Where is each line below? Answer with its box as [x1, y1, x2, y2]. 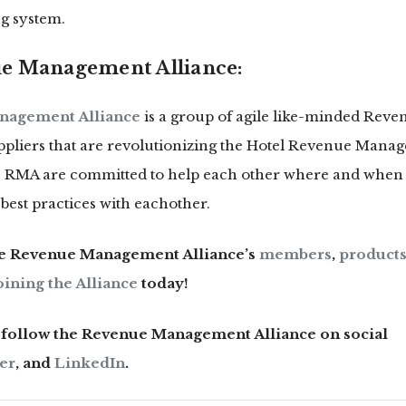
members [259, 246, 332, 264]
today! [138, 275, 188, 293]
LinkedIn [54, 354, 125, 372]
